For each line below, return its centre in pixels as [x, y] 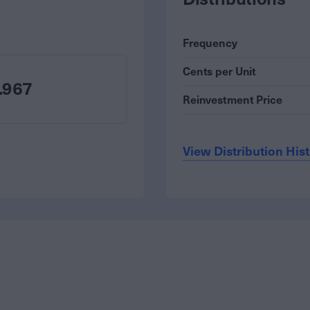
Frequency [210, 43]
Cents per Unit [220, 72]
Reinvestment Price [232, 100]
